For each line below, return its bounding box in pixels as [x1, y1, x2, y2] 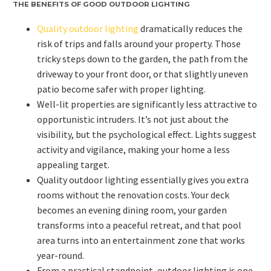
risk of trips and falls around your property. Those [37, 38, 241, 50]
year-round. [37, 249, 84, 262]
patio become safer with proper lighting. [37, 83, 206, 96]
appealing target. [37, 158, 109, 171]
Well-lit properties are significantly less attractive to [37, 98, 257, 111]
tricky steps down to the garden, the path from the [37, 53, 248, 65]
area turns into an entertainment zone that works [37, 234, 245, 247]
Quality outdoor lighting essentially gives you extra [37, 174, 249, 186]
